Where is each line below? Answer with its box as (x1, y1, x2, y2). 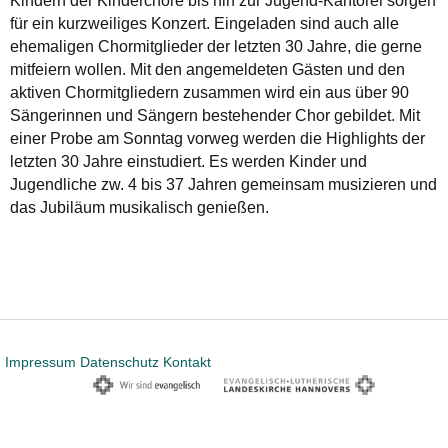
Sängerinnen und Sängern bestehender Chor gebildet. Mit (10, 106, 420, 124)
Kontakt (163, 353, 211, 370)
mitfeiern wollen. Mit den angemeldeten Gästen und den (10, 60, 405, 78)
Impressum (5, 353, 76, 370)
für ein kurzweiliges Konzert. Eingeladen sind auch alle (10, 14, 399, 32)
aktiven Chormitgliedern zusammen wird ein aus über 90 (10, 83, 409, 101)
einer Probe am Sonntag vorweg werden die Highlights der (10, 129, 425, 147)
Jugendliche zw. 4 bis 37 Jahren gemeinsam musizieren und (10, 175, 437, 193)
